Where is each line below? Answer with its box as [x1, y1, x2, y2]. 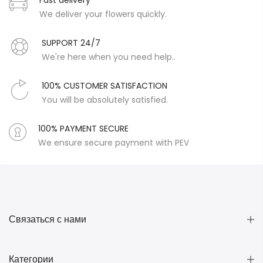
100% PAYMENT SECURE [38, 123, 129, 135]
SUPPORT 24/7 [42, 37, 100, 49]
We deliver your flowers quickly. [39, 8, 167, 21]
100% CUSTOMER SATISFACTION [42, 80, 167, 92]
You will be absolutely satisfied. [42, 94, 168, 106]
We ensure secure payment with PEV [38, 137, 189, 149]
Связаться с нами [9, 213, 86, 227]
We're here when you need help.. [42, 51, 176, 63]
